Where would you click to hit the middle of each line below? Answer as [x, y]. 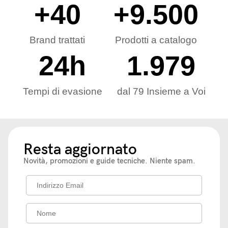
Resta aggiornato [80, 150]
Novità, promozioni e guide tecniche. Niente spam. [109, 161]
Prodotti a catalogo [156, 40]
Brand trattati [57, 40]
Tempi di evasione [62, 91]
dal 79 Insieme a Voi [161, 91]
